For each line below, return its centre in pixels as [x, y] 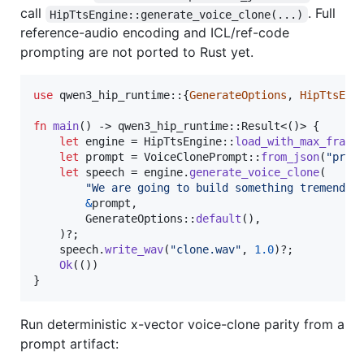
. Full [323, 13]
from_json [290, 157]
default [219, 219]
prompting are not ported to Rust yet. [137, 52]
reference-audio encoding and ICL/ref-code [155, 33]
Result [261, 126]
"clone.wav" [206, 250]
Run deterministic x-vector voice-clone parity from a [182, 325]
